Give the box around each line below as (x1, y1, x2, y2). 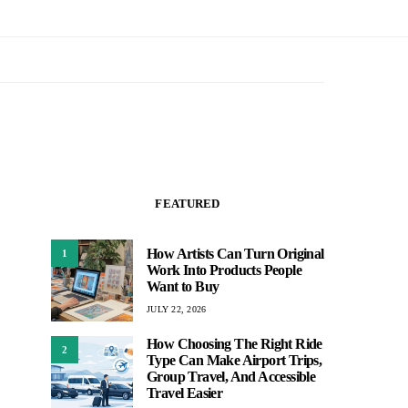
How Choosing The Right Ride (147, 336, 322, 352)
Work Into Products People (147, 261, 301, 278)
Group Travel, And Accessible (147, 369, 316, 384)
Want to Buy (147, 278, 219, 294)
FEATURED (155, 197, 220, 210)
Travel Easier (147, 385, 223, 401)
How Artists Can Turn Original (147, 245, 324, 261)
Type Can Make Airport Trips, (147, 352, 322, 368)
